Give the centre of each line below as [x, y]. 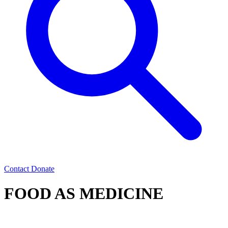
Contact [18, 169]
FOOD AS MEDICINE [84, 194]
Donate [43, 169]
